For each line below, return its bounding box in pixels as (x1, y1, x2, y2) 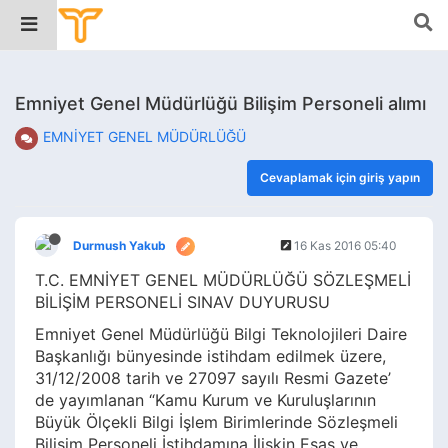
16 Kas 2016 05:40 (294, 238, 396, 253)
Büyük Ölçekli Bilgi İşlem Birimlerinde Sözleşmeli (35, 412, 398, 432)
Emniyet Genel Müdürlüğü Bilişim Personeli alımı (15, 93, 426, 114)
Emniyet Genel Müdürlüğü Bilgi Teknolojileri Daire (35, 324, 407, 344)
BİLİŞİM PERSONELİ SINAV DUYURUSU (35, 292, 330, 312)
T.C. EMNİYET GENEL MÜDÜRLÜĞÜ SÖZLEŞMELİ (35, 270, 411, 290)
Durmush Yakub (73, 238, 166, 253)
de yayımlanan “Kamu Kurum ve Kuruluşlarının (35, 390, 376, 410)
